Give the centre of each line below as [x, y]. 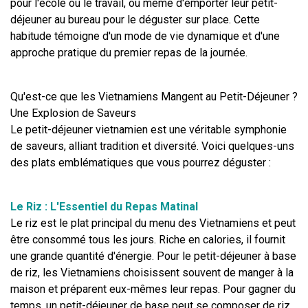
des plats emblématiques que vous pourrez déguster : [141, 162]
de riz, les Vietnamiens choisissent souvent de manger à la [152, 272]
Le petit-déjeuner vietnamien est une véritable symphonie [148, 129]
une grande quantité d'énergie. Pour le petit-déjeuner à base [153, 256]
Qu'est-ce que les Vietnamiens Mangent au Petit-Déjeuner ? [154, 96]
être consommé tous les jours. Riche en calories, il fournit [148, 239]
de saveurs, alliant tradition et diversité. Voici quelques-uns [152, 146]
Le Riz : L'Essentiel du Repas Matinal [104, 206]
